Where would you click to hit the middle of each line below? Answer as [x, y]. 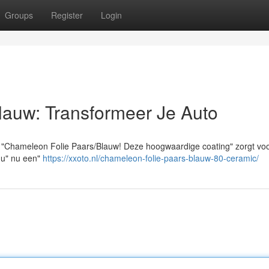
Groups [19, 15]
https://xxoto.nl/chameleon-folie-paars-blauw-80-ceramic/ [151, 158]
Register [67, 15]
